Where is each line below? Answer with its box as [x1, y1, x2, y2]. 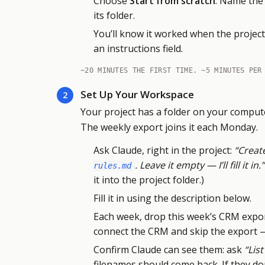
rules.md [93, 161, 131, 170]
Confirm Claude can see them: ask [93, 243, 244, 256]
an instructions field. [93, 42, 183, 55]
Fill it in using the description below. [93, 192, 251, 205]
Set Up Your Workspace [80, 88, 194, 101]
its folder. [93, 9, 135, 22]
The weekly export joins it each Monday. [80, 121, 258, 134]
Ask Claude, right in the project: [93, 144, 234, 157]
